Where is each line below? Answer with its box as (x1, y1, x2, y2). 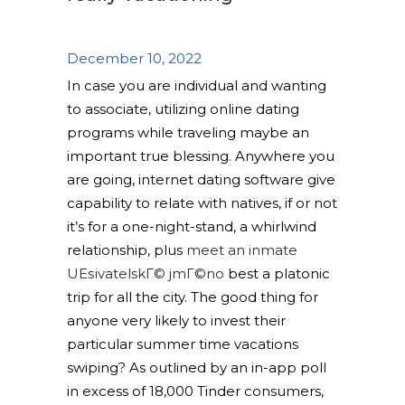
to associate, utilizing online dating (67, 100, 299, 118)
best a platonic (224, 265, 330, 282)
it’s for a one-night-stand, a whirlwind (67, 218, 316, 235)
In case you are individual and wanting (67, 77, 326, 94)
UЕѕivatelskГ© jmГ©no (67, 265, 224, 282)
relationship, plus (67, 241, 186, 259)
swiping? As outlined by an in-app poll (67, 359, 326, 376)
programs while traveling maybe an (67, 124, 309, 141)
